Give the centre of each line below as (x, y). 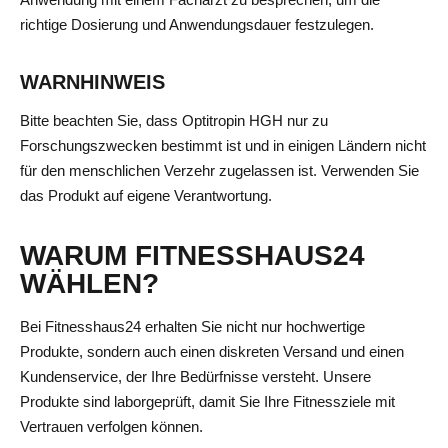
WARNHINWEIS (92, 81)
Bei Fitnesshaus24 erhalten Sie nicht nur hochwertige (192, 327)
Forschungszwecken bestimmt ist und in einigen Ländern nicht (223, 145)
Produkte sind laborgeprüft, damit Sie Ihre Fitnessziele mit (207, 402)
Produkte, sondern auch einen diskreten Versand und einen (212, 352)
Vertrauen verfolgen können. (111, 427)
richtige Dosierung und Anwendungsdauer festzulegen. (197, 25)
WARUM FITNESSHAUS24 (192, 256)
